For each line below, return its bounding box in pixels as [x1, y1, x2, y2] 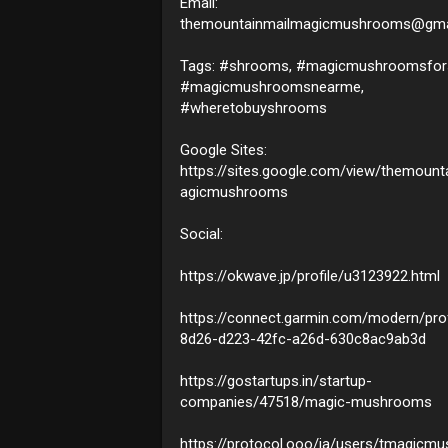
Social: [180, 224, 223, 243]
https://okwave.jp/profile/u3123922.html [180, 266, 440, 285]
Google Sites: [180, 140, 267, 159]
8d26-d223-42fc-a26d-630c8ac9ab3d [180, 329, 426, 348]
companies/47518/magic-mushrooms [180, 392, 432, 411]
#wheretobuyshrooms [180, 98, 327, 117]
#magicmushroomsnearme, [180, 77, 364, 96]
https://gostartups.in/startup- [180, 371, 372, 390]
